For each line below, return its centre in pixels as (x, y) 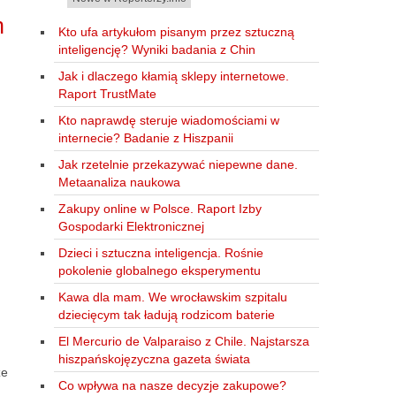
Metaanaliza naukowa (119, 182)
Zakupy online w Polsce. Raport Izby (160, 208)
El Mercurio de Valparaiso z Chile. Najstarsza (183, 341)
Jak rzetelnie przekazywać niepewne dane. (178, 164)
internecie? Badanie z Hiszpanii (145, 137)
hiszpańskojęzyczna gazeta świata (154, 358)
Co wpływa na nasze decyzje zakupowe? (172, 385)
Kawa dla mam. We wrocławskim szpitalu (172, 297)
